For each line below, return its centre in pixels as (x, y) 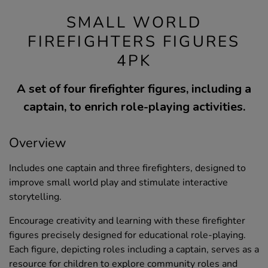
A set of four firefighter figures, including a (134, 89)
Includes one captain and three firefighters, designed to (127, 168)
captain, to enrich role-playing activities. (134, 107)
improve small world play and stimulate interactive (118, 183)
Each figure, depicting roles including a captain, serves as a (134, 250)
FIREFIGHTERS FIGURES (134, 42)
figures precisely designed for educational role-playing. (127, 235)
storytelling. (35, 197)
